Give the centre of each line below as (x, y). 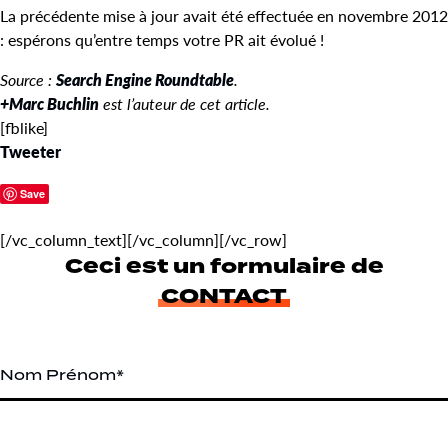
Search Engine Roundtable (145, 79)
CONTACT (224, 296)
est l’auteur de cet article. (184, 103)
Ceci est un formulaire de (224, 266)
